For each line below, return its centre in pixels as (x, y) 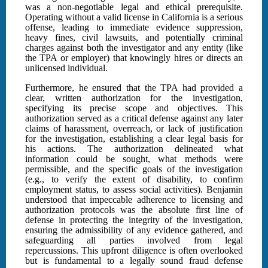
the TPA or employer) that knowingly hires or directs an (134, 58)
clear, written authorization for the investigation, (134, 98)
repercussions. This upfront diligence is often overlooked (134, 251)
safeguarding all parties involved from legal (134, 240)
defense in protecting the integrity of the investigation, (134, 220)
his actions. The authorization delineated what (134, 149)
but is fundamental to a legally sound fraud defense (134, 261)
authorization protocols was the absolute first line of (134, 210)
